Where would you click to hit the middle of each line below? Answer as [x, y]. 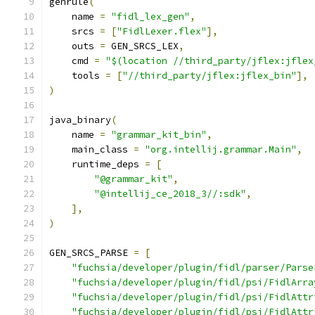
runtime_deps [97, 164]
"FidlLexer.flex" [162, 31]
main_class [91, 149]
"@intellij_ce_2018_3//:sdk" [170, 194]
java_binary [80, 120]
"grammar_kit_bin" [159, 135]
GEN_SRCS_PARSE [91, 253]
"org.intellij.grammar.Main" [221, 149]
